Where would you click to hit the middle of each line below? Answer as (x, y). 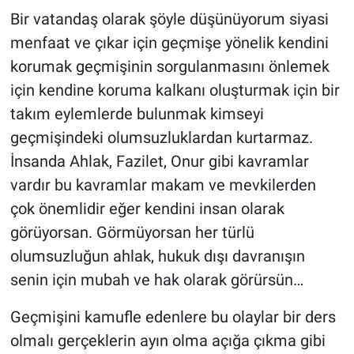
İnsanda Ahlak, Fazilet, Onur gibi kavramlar (159, 162)
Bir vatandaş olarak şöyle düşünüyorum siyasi (169, 19)
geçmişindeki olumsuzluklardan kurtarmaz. (161, 138)
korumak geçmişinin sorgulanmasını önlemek (169, 67)
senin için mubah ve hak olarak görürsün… (156, 280)
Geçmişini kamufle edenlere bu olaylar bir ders (173, 317)
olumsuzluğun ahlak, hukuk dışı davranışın (157, 256)
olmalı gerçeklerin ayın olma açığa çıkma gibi (168, 341)
